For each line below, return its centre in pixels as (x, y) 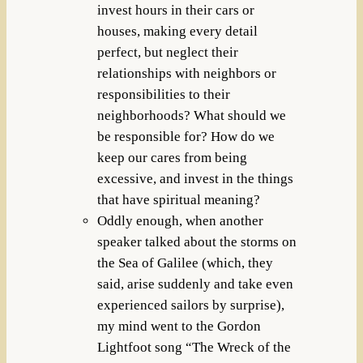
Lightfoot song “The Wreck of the (194, 348)
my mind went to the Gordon (179, 327)
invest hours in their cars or (175, 11)
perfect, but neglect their (167, 53)
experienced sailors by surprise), (190, 305)
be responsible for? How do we (186, 137)
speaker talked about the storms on (196, 242)
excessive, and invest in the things (195, 179)
